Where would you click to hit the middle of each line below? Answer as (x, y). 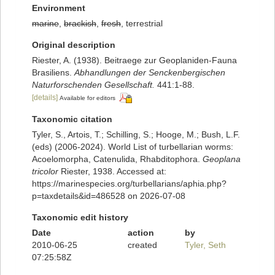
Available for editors (87, 98)
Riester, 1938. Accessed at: (112, 172)
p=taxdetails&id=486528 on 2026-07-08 (109, 196)
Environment (59, 8)
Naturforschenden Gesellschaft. (93, 85)
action (141, 233)
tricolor (45, 172)
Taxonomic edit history (80, 218)
